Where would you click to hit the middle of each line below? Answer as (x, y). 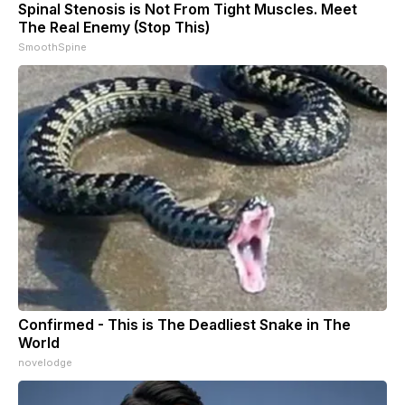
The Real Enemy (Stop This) (114, 27)
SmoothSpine (52, 47)
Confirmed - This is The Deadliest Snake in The (184, 324)
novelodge (45, 362)
